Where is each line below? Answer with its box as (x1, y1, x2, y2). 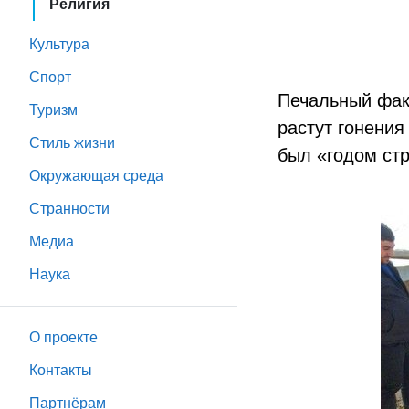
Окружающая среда (29, 168, 163, 184)
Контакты (29, 362, 92, 378)
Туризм (29, 102, 78, 118)
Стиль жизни (29, 135, 115, 151)
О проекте (29, 330, 98, 345)
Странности (29, 201, 110, 216)
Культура (29, 37, 89, 52)
